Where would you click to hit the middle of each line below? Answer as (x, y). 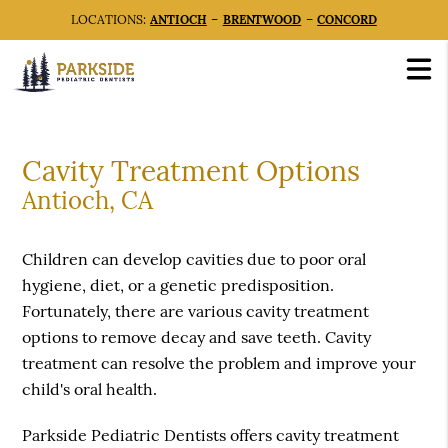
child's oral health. (90, 389)
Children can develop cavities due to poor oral (194, 259)
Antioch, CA (88, 201)
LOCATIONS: (111, 19)
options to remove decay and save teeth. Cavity (197, 337)
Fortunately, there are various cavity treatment (196, 311)
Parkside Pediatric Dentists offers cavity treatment (211, 435)
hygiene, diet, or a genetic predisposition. (178, 285)
